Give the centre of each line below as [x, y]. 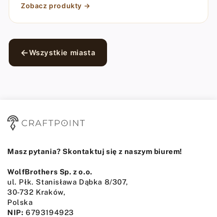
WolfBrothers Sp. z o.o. [50, 172]
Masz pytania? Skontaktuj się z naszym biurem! [95, 151]
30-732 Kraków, [37, 192]
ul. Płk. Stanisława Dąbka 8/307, [68, 182]
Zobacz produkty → [55, 6]
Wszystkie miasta [62, 52]
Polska [20, 202]
